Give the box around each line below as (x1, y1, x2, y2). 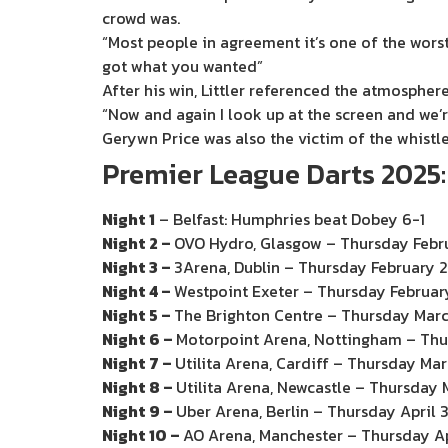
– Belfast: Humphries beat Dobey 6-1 (155, 207, 425, 231)
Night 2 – (102, 231, 174, 255)
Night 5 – (102, 303, 174, 327)
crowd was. (102, 6, 180, 30)
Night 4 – (102, 279, 174, 303)
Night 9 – (102, 399, 176, 423)
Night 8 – (102, 375, 176, 399)
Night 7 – (102, 351, 175, 375)
